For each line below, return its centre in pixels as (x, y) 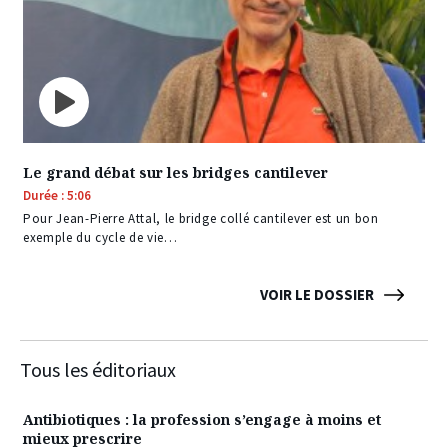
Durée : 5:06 (57, 196)
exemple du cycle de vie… (100, 238)
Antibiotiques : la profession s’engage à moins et (202, 420)
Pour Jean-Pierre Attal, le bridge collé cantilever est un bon (201, 219)
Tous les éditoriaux (98, 370)
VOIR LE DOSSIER (317, 295)
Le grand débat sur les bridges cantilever (175, 173)
